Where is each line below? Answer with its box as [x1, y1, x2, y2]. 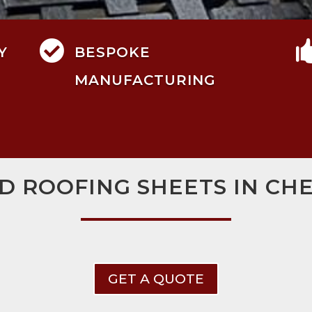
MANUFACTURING [74, 71, 216, 88]
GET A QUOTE [108, 270, 204, 287]
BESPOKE [74, 43, 150, 61]
